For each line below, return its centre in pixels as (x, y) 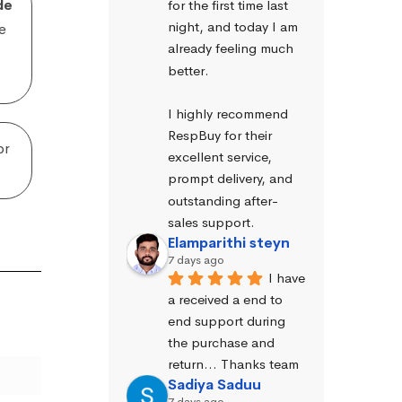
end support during (227, 321)
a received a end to (225, 299)
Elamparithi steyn (229, 242)
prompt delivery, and (230, 179)
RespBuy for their (220, 135)
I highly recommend (228, 113)
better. (188, 70)
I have (287, 277)
